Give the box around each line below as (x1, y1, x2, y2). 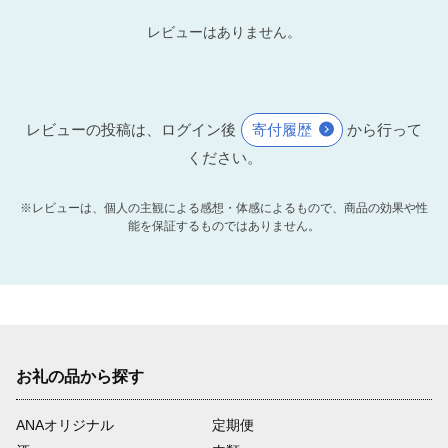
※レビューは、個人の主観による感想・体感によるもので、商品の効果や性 (20, 201, 428, 216)
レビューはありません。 (147, 24, 301, 41)
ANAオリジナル (16, 417, 114, 434)
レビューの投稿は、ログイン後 (26, 121, 236, 139)
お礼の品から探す (16, 368, 144, 386)
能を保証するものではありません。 (128, 219, 320, 234)
